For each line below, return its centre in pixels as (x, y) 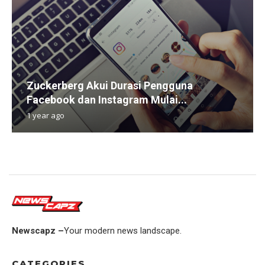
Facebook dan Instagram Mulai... (107, 99)
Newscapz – (38, 231)
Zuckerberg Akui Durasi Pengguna (110, 85)
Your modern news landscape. (123, 231)
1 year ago (46, 115)
